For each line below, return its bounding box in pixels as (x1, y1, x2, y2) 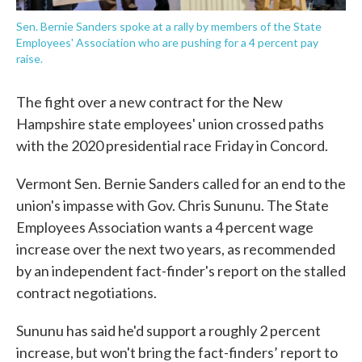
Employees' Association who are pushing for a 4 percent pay (16, 36, 318, 49)
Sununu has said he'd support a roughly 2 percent (16, 322, 321, 339)
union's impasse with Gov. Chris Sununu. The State (16, 196, 329, 214)
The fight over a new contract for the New (16, 93, 283, 111)
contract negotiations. (16, 284, 159, 301)
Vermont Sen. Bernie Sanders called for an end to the (16, 175, 346, 192)
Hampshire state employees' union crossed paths (16, 115, 324, 133)
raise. (16, 52, 43, 65)
